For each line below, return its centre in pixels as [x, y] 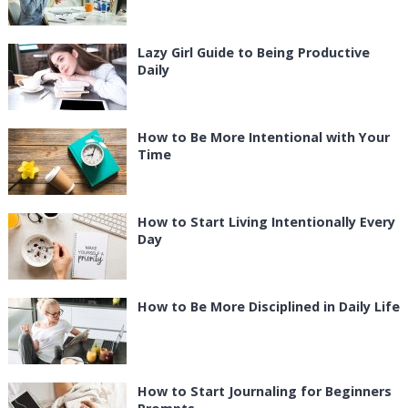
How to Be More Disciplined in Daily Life [268, 307]
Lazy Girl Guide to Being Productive [253, 53]
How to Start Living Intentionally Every [266, 222]
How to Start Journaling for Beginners [264, 392]
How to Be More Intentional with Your [263, 138]
